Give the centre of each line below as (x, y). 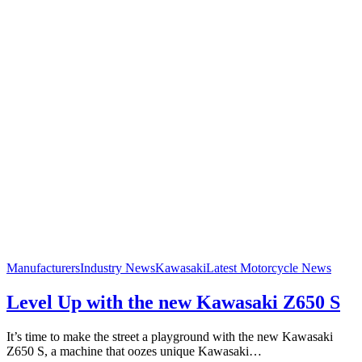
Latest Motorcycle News (269, 267)
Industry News (118, 267)
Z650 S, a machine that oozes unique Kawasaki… (134, 351)
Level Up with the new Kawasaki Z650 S (173, 302)
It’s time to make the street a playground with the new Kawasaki (170, 336)
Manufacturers (43, 267)
